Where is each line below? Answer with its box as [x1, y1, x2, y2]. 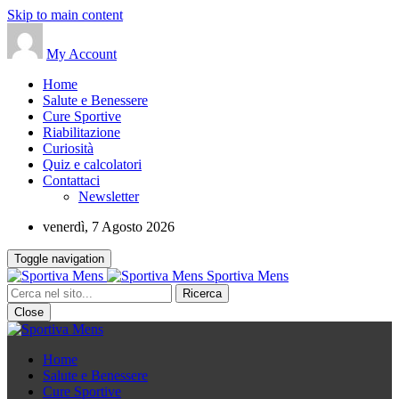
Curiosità [43, 141, 94, 156]
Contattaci [43, 173, 100, 188]
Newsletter [78, 189, 139, 204]
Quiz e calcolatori [43, 157, 142, 172]
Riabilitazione [43, 125, 120, 140]
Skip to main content [7, 7, 123, 22]
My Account [46, 46, 117, 61]
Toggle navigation [14, 252, 104, 265]
